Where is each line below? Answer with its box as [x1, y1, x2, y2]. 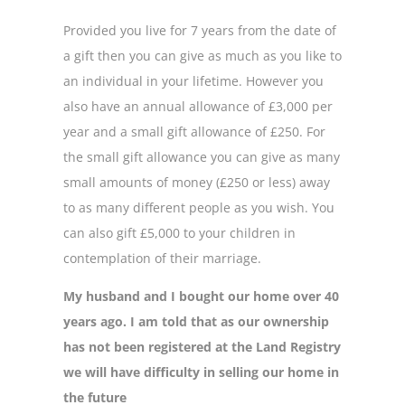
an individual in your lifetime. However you [63, 71, 324, 89]
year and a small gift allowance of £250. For [63, 122, 325, 140]
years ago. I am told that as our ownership [63, 313, 329, 331]
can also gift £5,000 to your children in [63, 223, 296, 241]
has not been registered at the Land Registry [63, 338, 341, 356]
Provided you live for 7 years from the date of [63, 21, 336, 39]
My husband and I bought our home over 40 [63, 287, 339, 306]
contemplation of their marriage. [63, 249, 261, 267]
